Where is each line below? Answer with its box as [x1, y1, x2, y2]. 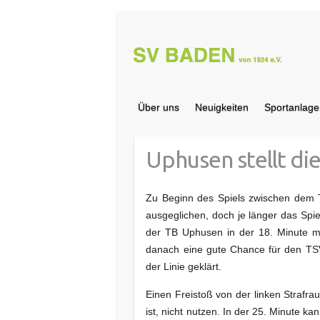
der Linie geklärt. [146, 260, 222, 272]
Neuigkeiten [195, 101, 249, 113]
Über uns [138, 101, 179, 113]
